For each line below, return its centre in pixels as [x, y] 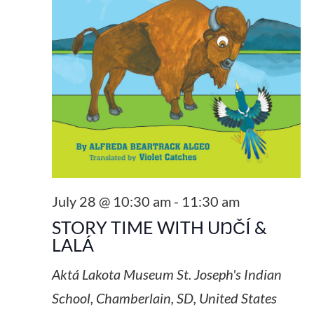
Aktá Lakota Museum [114, 274]
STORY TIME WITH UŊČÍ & [159, 227]
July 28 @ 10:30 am [111, 201]
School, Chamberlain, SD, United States [164, 298]
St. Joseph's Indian [229, 274]
